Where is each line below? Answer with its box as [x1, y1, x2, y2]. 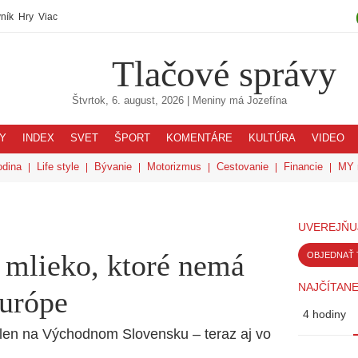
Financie [284, 161, 323, 173]
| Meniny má [183, 95, 247, 106]
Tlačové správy [112, 53, 336, 94]
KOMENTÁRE [166, 133, 233, 144]
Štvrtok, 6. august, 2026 [71, 95, 184, 106]
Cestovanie [217, 161, 268, 173]
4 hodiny [303, 308, 346, 320]
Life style [37, 161, 79, 173]
